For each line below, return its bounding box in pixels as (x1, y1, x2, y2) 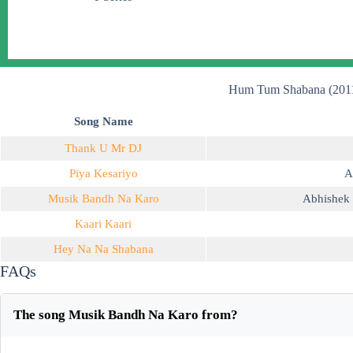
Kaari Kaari (75, 217, 132, 230)
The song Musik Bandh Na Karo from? (13, 307, 238, 322)
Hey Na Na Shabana (53, 242, 154, 255)
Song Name (73, 114, 133, 128)
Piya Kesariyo (69, 166, 138, 180)
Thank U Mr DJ (65, 141, 142, 154)
